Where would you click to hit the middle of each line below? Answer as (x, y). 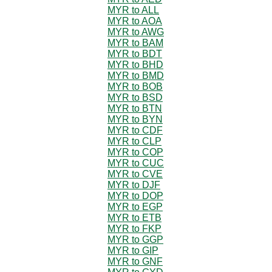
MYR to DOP (135, 195)
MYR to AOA (135, 21)
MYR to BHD (135, 64)
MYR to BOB (135, 86)
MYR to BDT (135, 53)
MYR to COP (135, 152)
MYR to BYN (135, 119)
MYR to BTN (135, 108)
